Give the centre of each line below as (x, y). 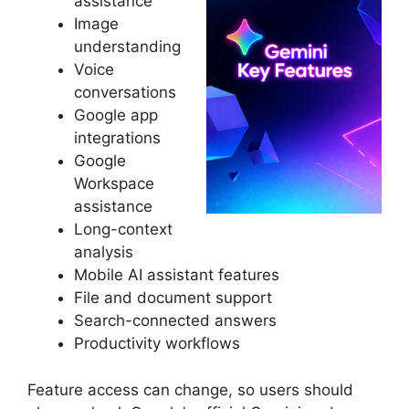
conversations (125, 93)
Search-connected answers (175, 321)
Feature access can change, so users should (190, 389)
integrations (117, 138)
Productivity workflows (157, 344)
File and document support (173, 298)
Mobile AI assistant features (177, 275)
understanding (127, 47)
